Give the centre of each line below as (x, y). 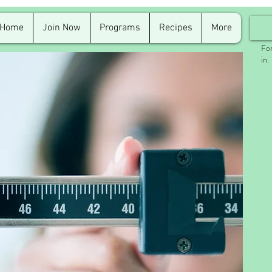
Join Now (62, 28)
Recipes (176, 28)
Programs (120, 28)
